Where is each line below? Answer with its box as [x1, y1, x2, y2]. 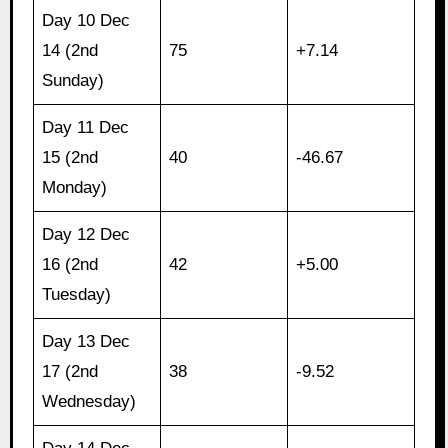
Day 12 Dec [42, 225, 131, 245]
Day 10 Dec [42, 11, 131, 31]
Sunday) [42, 71, 105, 91]
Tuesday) [42, 285, 112, 305]
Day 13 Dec [42, 332, 131, 352]
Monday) [42, 178, 108, 198]
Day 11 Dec [42, 118, 130, 138]
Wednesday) [42, 392, 137, 412]
